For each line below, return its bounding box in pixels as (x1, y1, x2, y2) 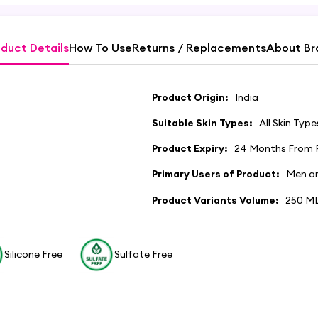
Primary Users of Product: (152, 168, 280, 181)
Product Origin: (152, 91, 229, 104)
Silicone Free (4, 248, 62, 261)
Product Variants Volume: (152, 193, 279, 207)
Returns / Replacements (131, 40, 266, 55)
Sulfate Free (114, 248, 172, 261)
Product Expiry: (152, 142, 228, 155)
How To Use (68, 40, 132, 55)
